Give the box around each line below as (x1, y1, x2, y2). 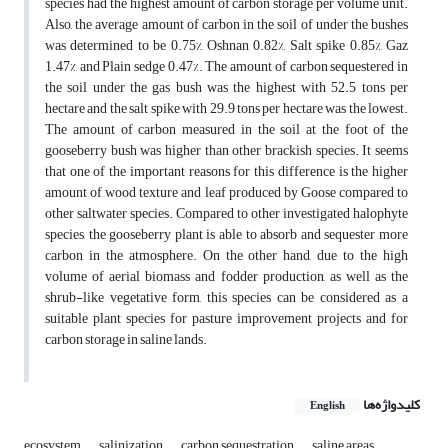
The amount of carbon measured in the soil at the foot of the (45, 116, 408, 144)
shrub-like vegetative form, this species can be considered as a (45, 284, 408, 312)
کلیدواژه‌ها (363, 391, 420, 419)
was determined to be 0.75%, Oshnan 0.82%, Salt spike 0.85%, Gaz (45, 32, 408, 60)
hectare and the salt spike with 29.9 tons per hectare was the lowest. (45, 95, 408, 123)
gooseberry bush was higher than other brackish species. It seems (45, 137, 408, 165)
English (310, 396, 345, 417)
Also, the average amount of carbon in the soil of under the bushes (45, 11, 408, 39)
